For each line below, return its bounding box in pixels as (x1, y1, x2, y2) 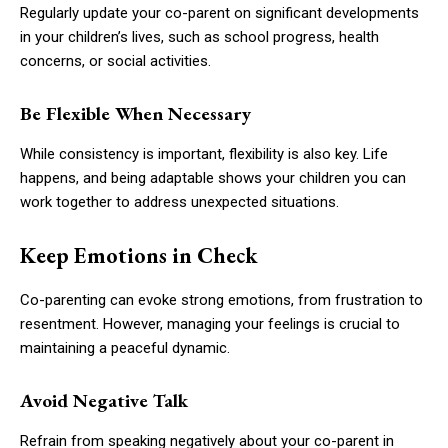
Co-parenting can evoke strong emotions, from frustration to (20, 290, 423, 309)
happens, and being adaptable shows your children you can (20, 168, 406, 187)
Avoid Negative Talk (20, 387, 188, 413)
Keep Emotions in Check (20, 240, 258, 270)
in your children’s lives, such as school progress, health (20, 27, 379, 46)
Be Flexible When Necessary (20, 100, 251, 126)
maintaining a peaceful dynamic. (20, 338, 230, 357)
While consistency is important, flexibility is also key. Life (20, 144, 388, 163)
